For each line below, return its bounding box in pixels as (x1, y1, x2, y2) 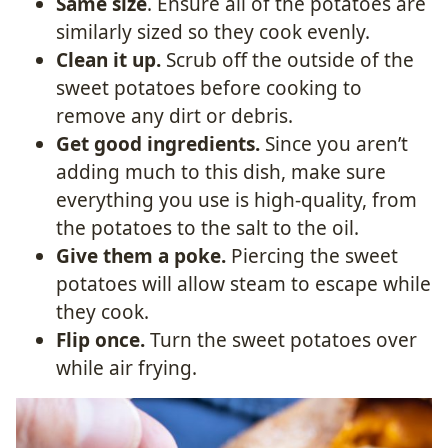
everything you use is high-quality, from (56, 186, 417, 213)
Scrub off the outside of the (166, 46, 414, 73)
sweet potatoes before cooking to (56, 74, 362, 101)
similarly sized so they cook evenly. (56, 18, 370, 45)
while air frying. (56, 354, 197, 381)
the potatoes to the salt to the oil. (56, 214, 359, 241)
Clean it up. (56, 46, 166, 73)
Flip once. (56, 326, 145, 353)
